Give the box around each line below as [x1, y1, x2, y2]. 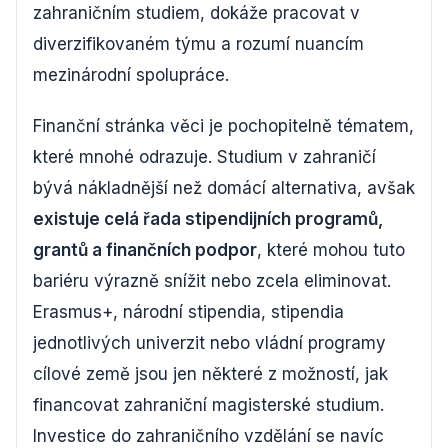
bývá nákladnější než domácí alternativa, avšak [33, 178, 415, 198]
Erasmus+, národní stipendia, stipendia [33, 302, 344, 322]
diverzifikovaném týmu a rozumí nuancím [33, 34, 364, 54]
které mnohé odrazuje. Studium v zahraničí [33, 147, 376, 167]
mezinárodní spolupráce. [33, 65, 229, 85]
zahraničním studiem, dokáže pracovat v [33, 3, 360, 23]
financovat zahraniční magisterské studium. [33, 395, 384, 415]
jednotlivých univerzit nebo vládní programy [33, 333, 386, 353]
